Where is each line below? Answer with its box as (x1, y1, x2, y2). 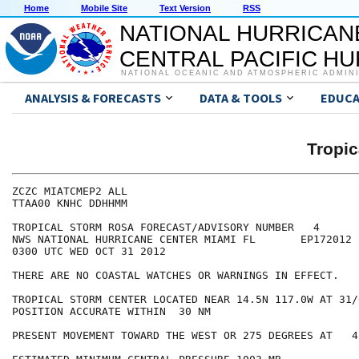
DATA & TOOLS (200, 90, 282, 107)
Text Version (159, 3, 211, 14)
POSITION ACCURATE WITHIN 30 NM (12, 305, 211, 318)
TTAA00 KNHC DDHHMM (12, 197, 127, 210)
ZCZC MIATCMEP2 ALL (12, 185, 127, 198)
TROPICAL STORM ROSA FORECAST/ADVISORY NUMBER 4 (12, 221, 320, 234)
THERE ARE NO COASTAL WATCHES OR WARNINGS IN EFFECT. (12, 269, 339, 282)
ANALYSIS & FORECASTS (25, 90, 161, 107)
